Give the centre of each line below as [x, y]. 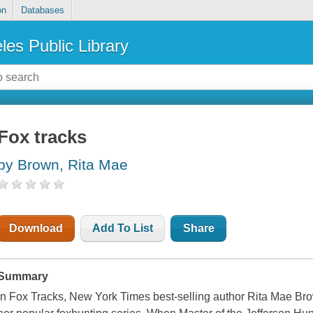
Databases [42, 10]
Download [36, 228]
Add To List [123, 228]
